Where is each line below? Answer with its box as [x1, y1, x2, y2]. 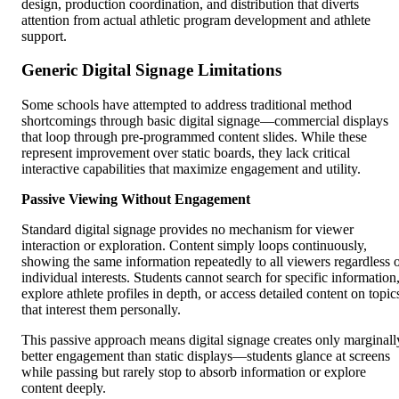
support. [21, 28, 67, 44]
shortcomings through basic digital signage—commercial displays [21, 113, 388, 129]
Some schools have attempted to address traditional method [21, 97, 352, 113]
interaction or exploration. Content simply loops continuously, [21, 238, 367, 254]
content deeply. [21, 380, 106, 396]
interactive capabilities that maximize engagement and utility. [21, 161, 361, 177]
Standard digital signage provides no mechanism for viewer [21, 222, 354, 238]
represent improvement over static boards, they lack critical [21, 145, 350, 161]
